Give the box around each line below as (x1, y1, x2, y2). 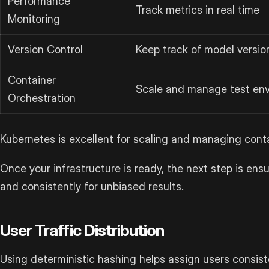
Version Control (8, 43, 83, 56)
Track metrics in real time (136, 4, 259, 17)
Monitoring (8, 13, 60, 26)
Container (8, 74, 56, 87)
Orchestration (8, 92, 76, 105)
